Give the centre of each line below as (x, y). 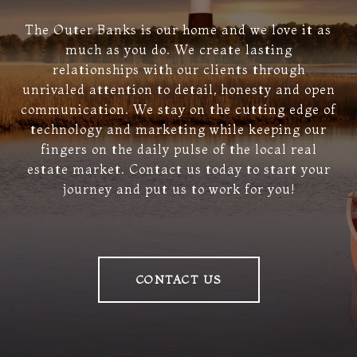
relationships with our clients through (178, 69)
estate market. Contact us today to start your (178, 169)
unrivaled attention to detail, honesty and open (178, 89)
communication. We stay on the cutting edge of (178, 109)
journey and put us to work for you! (178, 188)
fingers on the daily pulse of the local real (178, 149)
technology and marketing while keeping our (178, 129)
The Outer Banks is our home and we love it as (178, 29)
